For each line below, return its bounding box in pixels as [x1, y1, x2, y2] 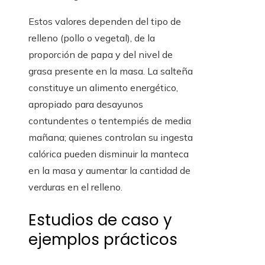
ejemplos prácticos [28, 229, 177, 251]
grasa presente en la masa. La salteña [28, 65, 193, 77]
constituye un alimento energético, [28, 82, 178, 94]
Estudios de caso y [28, 209, 172, 231]
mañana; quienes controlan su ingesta [28, 131, 193, 144]
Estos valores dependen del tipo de [28, 15, 181, 28]
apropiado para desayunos [28, 98, 143, 111]
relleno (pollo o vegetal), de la [28, 32, 155, 44]
